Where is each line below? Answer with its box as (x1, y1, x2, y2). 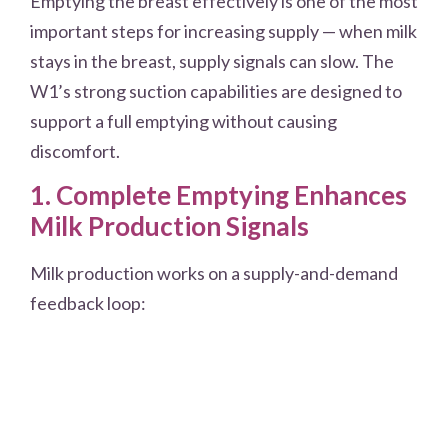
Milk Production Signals (30, 210, 309, 243)
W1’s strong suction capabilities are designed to (30, 79, 402, 102)
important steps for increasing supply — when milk (30, 19, 417, 42)
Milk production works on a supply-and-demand (30, 262, 398, 285)
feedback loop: (30, 292, 146, 315)
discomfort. (30, 139, 120, 162)
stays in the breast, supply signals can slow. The (30, 49, 394, 72)
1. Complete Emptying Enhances (30, 179, 407, 212)
